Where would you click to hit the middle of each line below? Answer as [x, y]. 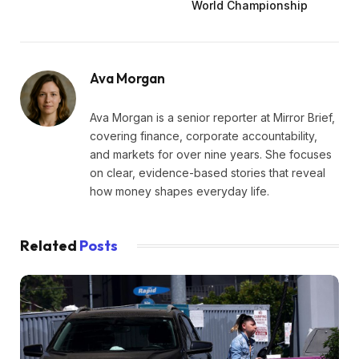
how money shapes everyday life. [179, 191]
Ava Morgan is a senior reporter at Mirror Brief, [212, 117]
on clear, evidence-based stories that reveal [208, 172]
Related [50, 245]
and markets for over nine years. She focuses [211, 154]
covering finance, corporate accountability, [204, 135]
